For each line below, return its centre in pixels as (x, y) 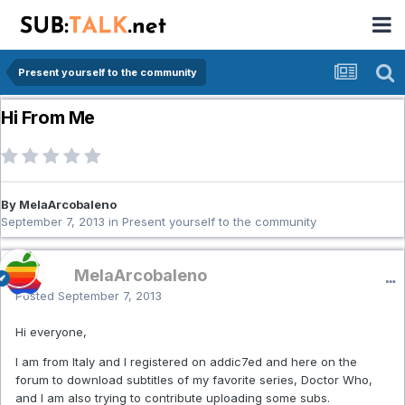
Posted (37, 296)
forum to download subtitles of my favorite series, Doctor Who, (194, 380)
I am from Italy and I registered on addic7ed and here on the (186, 362)
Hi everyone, (51, 332)
